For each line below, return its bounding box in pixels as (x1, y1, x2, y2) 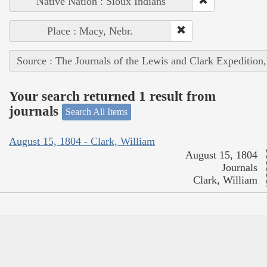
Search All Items (66, 107, 128, 117)
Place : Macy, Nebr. (47, 25, 133, 38)
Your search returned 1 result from (9, 88, 216, 104)
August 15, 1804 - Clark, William (9, 135, 155, 147)
